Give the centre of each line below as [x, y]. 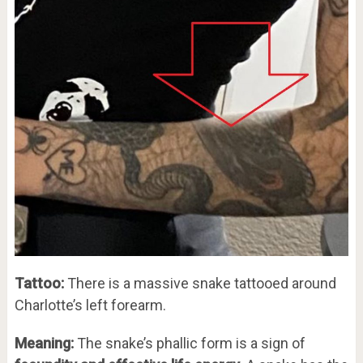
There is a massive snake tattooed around [200, 284]
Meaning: [44, 344]
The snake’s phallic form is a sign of [189, 344]
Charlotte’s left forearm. [90, 305]
